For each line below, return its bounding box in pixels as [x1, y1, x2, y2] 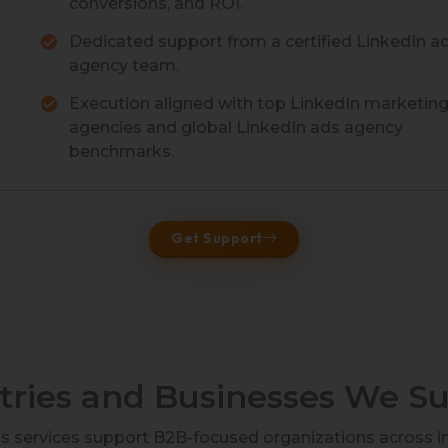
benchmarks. [69, 142, 175, 162]
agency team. [69, 56, 180, 76]
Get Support [171, 229, 263, 248]
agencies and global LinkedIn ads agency [69, 118, 404, 138]
